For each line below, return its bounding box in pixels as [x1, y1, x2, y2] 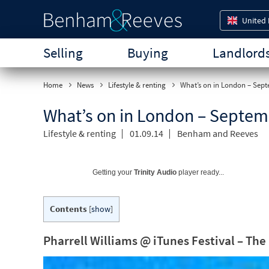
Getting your [92, 168, 134, 177]
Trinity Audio [134, 168, 177, 177]
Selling [43, 44, 83, 61]
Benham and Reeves [177, 127, 258, 139]
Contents [50, 203, 87, 214]
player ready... [177, 168, 224, 177]
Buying [127, 44, 168, 61]
